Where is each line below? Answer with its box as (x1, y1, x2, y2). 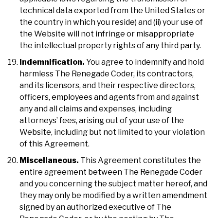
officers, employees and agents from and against (19, 92, 199, 102)
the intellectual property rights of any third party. (19, 40, 201, 50)
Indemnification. (19, 57, 85, 67)
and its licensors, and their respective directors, (19, 80, 196, 90)
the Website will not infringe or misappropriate (19, 29, 194, 38)
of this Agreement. (19, 139, 90, 148)
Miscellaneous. (19, 155, 79, 165)
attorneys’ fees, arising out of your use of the (19, 115, 184, 125)
